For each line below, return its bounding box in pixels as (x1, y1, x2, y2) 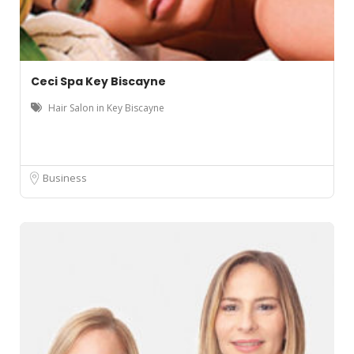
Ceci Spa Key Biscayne (31, 73, 166, 90)
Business (43, 171, 87, 186)
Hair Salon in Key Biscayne (48, 101, 164, 115)
